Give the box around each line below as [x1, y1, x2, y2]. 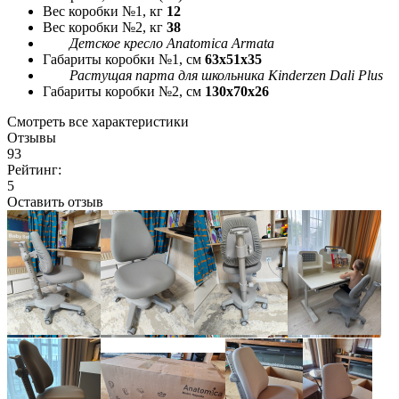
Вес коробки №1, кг [43, 3, 163, 19]
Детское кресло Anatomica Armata [69, 35, 274, 51]
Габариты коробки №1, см [43, 51, 201, 67]
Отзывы [7, 129, 56, 145]
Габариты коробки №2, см [43, 83, 201, 99]
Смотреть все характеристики [7, 113, 189, 129]
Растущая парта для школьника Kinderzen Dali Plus [69, 67, 383, 83]
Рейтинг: [7, 161, 61, 177]
